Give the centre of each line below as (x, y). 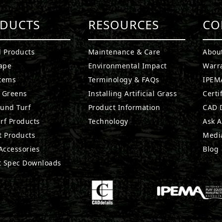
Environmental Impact (127, 65)
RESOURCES (123, 24)
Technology (108, 121)
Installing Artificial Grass (133, 93)
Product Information (124, 107)
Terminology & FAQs (124, 79)
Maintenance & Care (124, 52)
